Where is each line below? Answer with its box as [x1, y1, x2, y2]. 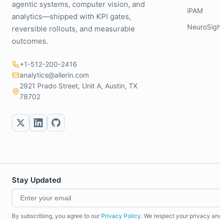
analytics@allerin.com [20, 71, 89, 79]
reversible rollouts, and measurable [12, 24, 135, 33]
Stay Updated [12, 175, 61, 185]
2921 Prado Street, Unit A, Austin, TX [20, 82, 137, 90]
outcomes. [12, 36, 48, 46]
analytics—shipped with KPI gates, [12, 12, 131, 21]
